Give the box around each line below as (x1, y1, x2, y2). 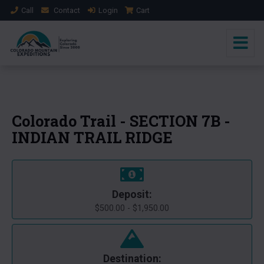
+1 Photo (208, 70, 240, 79)
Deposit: (112, 189, 152, 200)
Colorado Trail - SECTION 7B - (12, 111, 230, 131)
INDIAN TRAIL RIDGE (12, 127, 173, 147)
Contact (52, 6, 82, 15)
